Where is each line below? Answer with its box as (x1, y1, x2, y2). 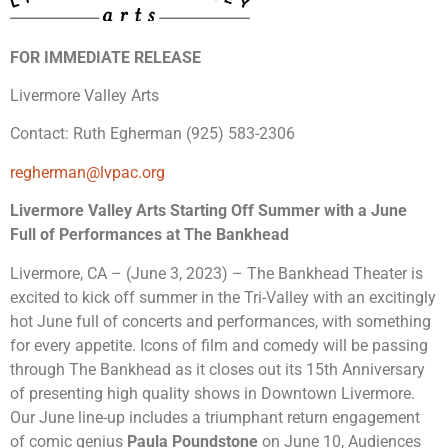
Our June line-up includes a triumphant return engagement (10, 407, 420, 427)
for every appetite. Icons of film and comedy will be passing (10, 335, 428, 355)
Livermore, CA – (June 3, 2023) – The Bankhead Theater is (10, 263, 423, 283)
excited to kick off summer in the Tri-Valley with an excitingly (10, 287, 436, 307)
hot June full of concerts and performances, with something (10, 311, 431, 331)
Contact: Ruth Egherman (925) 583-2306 (10, 124, 299, 144)
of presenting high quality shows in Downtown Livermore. (10, 383, 415, 403)
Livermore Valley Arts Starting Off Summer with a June (10, 201, 407, 221)
